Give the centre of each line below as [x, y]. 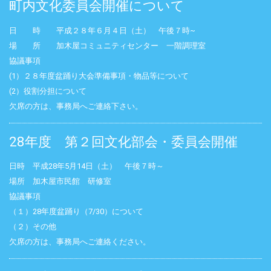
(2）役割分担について [48, 91]
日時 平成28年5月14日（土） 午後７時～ [87, 166]
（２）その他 [33, 227]
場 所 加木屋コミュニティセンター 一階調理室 [107, 45]
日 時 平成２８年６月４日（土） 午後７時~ [102, 30]
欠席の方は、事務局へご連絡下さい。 [76, 106]
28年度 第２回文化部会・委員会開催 [123, 141]
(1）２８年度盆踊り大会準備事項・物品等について [99, 76]
